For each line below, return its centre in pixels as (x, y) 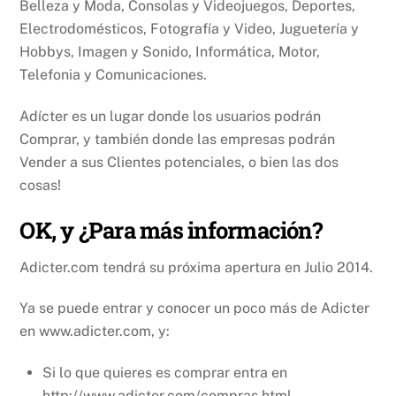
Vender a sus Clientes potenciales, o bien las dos (179, 163)
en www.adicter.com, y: (95, 331)
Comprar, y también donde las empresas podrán (178, 140)
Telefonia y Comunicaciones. (114, 75)
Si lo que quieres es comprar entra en (165, 373)
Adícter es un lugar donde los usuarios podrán (171, 117)
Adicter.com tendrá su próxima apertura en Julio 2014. (197, 267)
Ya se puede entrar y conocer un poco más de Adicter (195, 308)
